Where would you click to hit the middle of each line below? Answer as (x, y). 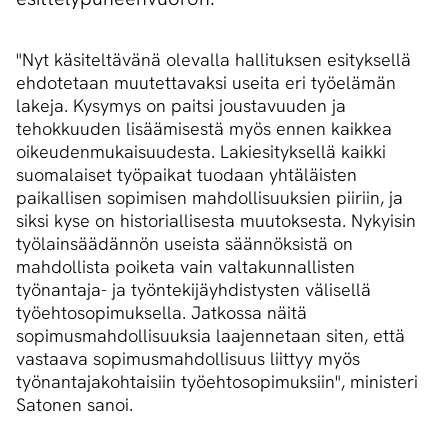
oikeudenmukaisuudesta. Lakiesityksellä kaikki (201, 152)
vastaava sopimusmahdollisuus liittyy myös (188, 359)
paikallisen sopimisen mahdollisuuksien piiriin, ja (209, 198)
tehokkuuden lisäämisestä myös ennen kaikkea (204, 129)
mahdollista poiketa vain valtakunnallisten (185, 267)
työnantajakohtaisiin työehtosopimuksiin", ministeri (217, 382)
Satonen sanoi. (74, 405)
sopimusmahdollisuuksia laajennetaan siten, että (210, 336)
